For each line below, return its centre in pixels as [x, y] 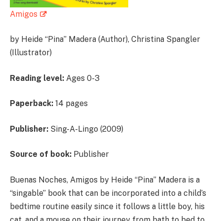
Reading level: [37, 78]
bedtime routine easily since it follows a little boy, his [107, 206]
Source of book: [41, 154]
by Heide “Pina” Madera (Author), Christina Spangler [105, 39]
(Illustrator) [31, 53]
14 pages [71, 104]
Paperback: [32, 104]
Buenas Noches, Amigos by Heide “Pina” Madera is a [105, 180]
